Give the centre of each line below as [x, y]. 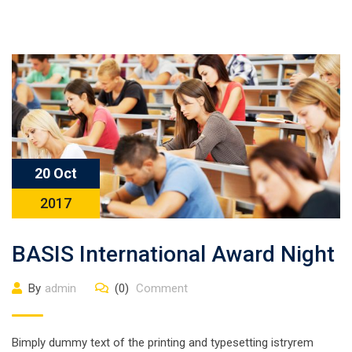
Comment [160, 288]
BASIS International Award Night [173, 254]
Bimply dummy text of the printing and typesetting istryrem [163, 343]
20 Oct [56, 173]
